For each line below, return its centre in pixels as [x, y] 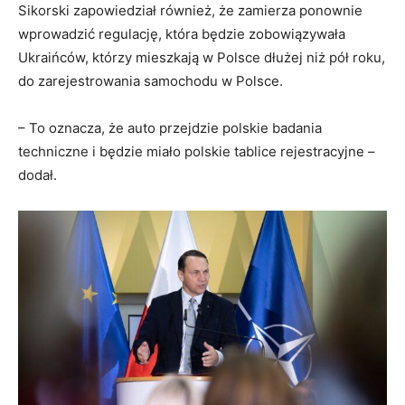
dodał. [38, 175]
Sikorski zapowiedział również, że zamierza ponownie [190, 11]
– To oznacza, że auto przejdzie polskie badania [170, 128]
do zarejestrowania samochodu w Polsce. [151, 81]
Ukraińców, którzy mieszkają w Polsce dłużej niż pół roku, [202, 58]
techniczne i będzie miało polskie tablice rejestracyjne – [197, 152]
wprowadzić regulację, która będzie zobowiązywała [182, 34]
